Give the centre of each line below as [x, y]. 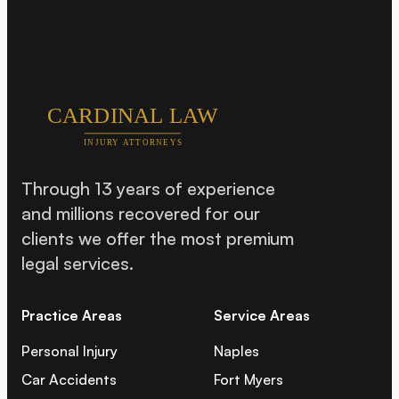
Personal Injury [69, 351]
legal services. [77, 264]
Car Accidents [69, 380]
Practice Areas [72, 316]
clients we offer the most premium [158, 239]
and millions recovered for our [141, 214]
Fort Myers [248, 380]
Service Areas [262, 316]
